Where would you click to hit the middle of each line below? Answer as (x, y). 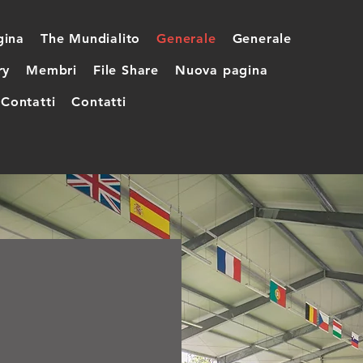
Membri (52, 70)
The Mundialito (91, 38)
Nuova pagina (222, 70)
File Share (126, 70)
